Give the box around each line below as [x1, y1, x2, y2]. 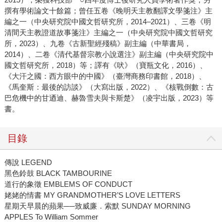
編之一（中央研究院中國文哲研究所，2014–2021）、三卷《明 [4, 17, 211, 26]
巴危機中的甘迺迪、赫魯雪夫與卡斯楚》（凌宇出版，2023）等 [4, 94, 214, 103]
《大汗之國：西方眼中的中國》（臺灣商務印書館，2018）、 [4, 72, 206, 81]
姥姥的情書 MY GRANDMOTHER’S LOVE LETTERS [4, 191, 180, 200]
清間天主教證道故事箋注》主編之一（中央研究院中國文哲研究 [4, 28, 213, 37]
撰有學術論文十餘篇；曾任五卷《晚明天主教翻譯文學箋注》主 [4, 6, 213, 15]
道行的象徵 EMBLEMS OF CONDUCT [4, 180, 132, 189]
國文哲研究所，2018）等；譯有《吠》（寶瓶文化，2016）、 [4, 61, 207, 70]
